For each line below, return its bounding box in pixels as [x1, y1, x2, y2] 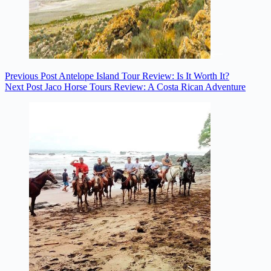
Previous [5, 71, 41, 82]
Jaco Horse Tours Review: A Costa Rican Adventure [45, 82, 246, 93]
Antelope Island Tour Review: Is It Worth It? [59, 71, 229, 82]
